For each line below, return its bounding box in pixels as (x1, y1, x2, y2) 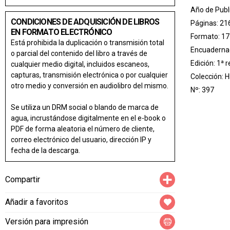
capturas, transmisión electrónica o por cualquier (11, 70, 168, 79)
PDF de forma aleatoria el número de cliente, (11, 124, 155, 133)
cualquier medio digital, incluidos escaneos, (11, 60, 149, 68)
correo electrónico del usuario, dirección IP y (11, 135, 151, 144)
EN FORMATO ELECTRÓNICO (11, 27, 112, 37)
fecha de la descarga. (11, 146, 80, 155)
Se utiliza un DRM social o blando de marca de (11, 103, 159, 111)
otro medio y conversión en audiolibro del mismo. (11, 81, 168, 90)
